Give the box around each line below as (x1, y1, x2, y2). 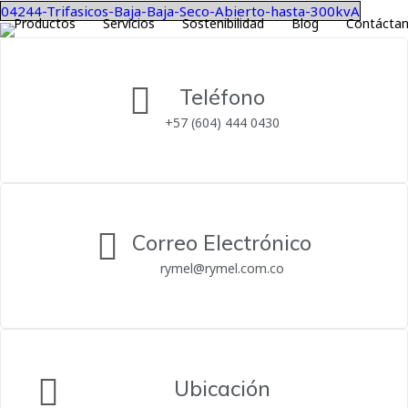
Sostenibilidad (182, 15, 264, 32)
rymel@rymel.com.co (159, 260, 284, 277)
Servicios (103, 15, 155, 32)
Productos (14, 15, 76, 32)
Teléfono (178, 84, 265, 110)
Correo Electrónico (132, 229, 311, 256)
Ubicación (173, 375, 270, 402)
